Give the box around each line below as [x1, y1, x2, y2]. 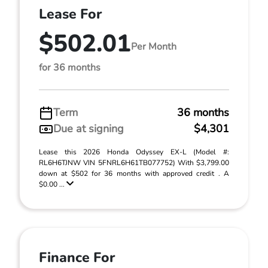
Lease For [39, 5, 102, 23]
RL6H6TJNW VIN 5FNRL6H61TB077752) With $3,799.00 [39, 158, 229, 167]
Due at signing [53, 121, 124, 136]
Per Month [131, 39, 176, 53]
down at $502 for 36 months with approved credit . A [39, 169, 229, 178]
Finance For [39, 248, 115, 267]
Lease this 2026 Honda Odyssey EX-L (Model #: [39, 147, 229, 157]
